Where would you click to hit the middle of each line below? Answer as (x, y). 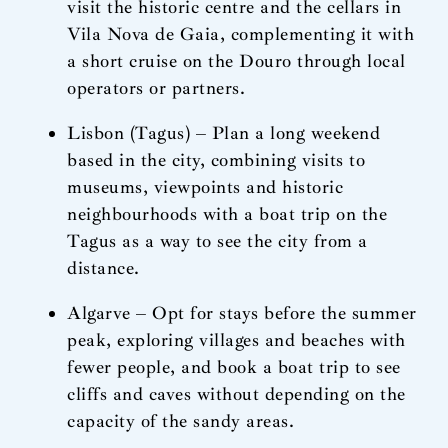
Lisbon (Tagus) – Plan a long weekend (224, 132)
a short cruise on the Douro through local (236, 60)
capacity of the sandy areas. (181, 421)
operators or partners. (156, 87)
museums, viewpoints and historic (205, 186)
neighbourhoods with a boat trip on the (227, 213)
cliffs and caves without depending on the (236, 394)
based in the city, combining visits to (216, 159)
